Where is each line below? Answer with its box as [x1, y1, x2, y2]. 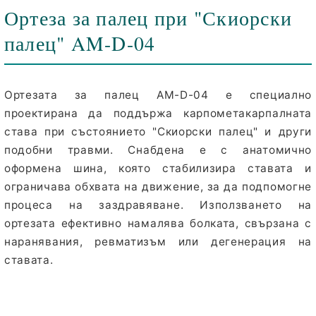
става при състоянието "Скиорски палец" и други [4, 125, 312, 138]
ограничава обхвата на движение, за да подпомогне [4, 180, 312, 193]
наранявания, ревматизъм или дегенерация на [4, 235, 312, 248]
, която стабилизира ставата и [103, 162, 312, 175]
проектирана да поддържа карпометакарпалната [4, 107, 312, 120]
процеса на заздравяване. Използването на [4, 198, 312, 212]
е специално [208, 88, 312, 102]
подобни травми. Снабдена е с [4, 143, 243, 157]
